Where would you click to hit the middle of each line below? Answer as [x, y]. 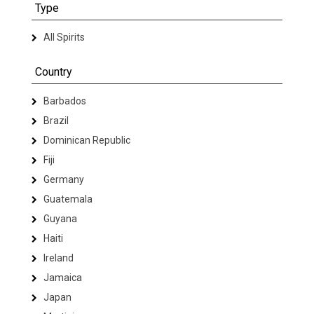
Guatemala [67, 199]
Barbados [64, 101]
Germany [63, 179]
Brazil [55, 120]
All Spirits [63, 37]
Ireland [57, 258]
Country [54, 71]
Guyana [59, 218]
